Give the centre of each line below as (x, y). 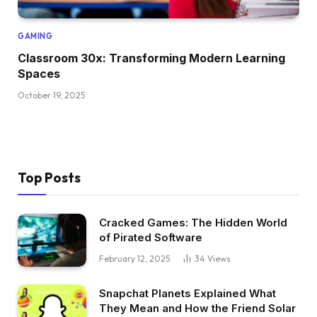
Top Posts (49, 178)
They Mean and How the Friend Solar (197, 308)
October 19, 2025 (51, 96)
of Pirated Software (151, 238)
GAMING (35, 36)
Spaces (39, 74)
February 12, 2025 (134, 259)
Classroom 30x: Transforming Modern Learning (151, 58)
